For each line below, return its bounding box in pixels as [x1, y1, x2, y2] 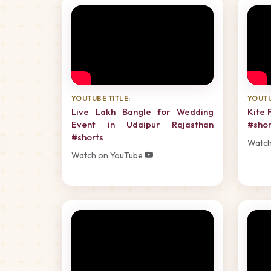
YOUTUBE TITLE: [71, 93, 131, 103]
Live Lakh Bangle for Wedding [71, 105, 214, 117]
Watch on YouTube [71, 149, 145, 161]
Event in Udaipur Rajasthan [71, 118, 214, 130]
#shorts [71, 131, 103, 143]
